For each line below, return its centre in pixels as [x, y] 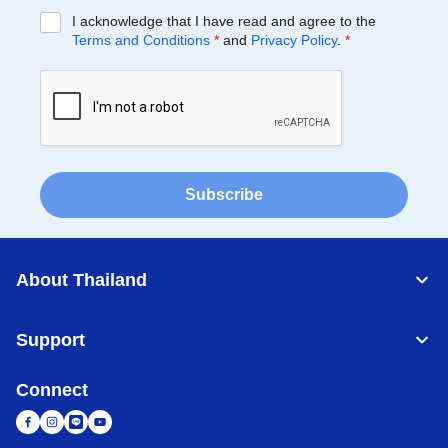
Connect [52, 390]
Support [50, 340]
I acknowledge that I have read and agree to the [223, 21]
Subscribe [224, 194]
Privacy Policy [293, 40]
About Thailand [81, 280]
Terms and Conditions [140, 40]
